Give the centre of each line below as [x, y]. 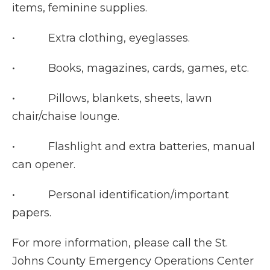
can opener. [44, 165]
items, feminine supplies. [80, 8]
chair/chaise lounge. [66, 117]
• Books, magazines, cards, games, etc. [130, 68]
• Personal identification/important [121, 195]
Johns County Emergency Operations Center [133, 261]
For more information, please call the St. [120, 243]
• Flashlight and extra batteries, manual [133, 147]
